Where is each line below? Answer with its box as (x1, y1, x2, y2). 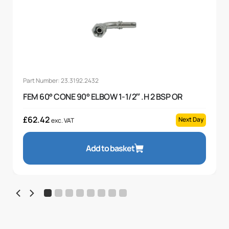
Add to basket (85, 143, 134, 154)
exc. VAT (51, 116, 75, 125)
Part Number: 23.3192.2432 (23, 76, 99, 85)
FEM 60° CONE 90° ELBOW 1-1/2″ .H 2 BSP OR (23, 91, 182, 103)
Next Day (178, 115, 204, 124)
